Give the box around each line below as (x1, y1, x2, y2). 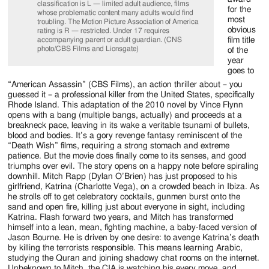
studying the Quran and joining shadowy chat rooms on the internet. (8, 253, 260, 262)
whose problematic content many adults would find (37, 8, 194, 16)
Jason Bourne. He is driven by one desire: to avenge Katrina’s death (8, 233, 260, 242)
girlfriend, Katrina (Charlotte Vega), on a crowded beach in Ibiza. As (8, 182, 260, 191)
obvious (228, 25, 256, 34)
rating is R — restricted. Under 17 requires (37, 26, 170, 34)
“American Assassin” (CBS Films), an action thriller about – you (8, 80, 243, 89)
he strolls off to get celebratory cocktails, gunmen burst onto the (8, 192, 241, 201)
